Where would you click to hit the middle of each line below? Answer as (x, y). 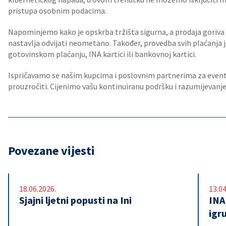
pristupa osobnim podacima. (57, 11)
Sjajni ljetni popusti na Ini (75, 200)
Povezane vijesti (51, 151)
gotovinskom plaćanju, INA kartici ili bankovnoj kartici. (102, 54)
